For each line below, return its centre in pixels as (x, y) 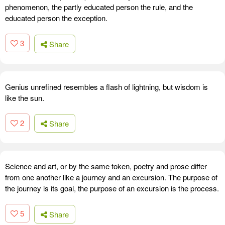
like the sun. (25, 97)
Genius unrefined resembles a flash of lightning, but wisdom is (106, 86)
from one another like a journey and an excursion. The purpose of (111, 177)
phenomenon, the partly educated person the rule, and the (99, 7)
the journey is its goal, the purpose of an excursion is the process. (112, 188)
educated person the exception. (56, 18)
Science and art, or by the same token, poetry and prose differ (106, 166)
